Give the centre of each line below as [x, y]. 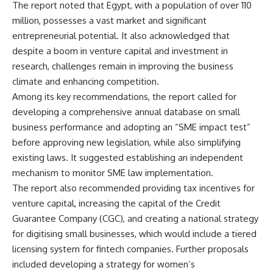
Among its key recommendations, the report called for [124, 97]
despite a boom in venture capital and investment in [120, 51]
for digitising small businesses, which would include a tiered [134, 234]
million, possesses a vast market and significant [109, 21]
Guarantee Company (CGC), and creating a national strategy [135, 219]
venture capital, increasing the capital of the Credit [116, 204]
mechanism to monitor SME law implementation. [113, 173]
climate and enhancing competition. [86, 82]
